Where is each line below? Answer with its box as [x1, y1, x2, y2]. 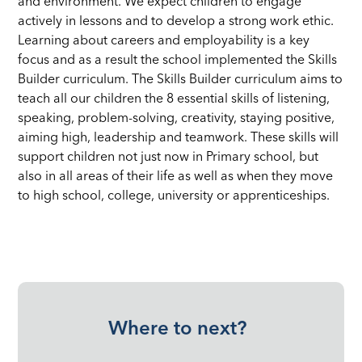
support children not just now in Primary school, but [18, 150, 319, 164]
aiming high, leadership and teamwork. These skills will [18, 131, 339, 145]
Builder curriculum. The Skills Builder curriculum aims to [18, 73, 343, 86]
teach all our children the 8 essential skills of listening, [18, 92, 330, 106]
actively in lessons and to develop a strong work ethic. [18, 15, 335, 28]
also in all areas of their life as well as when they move [18, 170, 334, 183]
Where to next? [107, 319, 246, 339]
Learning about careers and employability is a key [18, 34, 310, 48]
